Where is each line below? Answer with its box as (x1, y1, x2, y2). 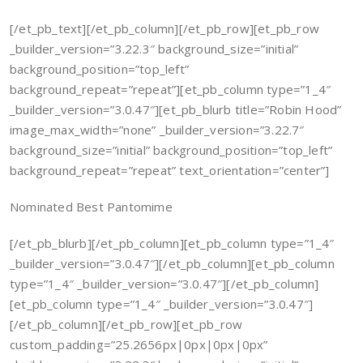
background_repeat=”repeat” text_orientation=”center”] (10, 162, 330, 178)
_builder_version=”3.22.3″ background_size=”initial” (10, 41, 299, 57)
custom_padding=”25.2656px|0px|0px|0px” (10, 336, 268, 352)
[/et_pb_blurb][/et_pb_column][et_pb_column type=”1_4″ (10, 235, 335, 251)
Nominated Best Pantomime (10, 199, 173, 215)
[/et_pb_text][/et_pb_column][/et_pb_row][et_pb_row (10, 20, 320, 36)
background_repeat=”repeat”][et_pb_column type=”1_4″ (10, 81, 331, 97)
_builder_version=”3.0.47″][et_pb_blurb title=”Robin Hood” (10, 101, 342, 117)
